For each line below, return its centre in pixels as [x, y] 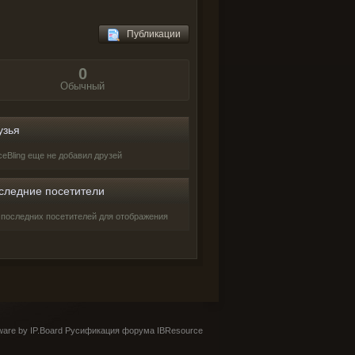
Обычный [82, 86]
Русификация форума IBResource [133, 330]
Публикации [150, 34]
